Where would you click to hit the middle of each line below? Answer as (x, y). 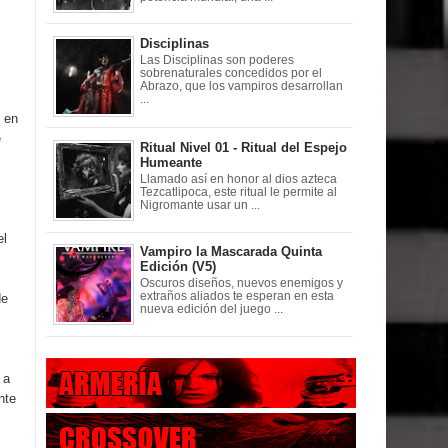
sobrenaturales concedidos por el (231, 72)
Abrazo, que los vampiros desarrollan (241, 85)
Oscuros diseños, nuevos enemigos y (241, 282)
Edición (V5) (178, 267)
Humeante (171, 163)
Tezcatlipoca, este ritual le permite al (238, 191)
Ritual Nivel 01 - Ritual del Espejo (243, 148)
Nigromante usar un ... (200, 204)
